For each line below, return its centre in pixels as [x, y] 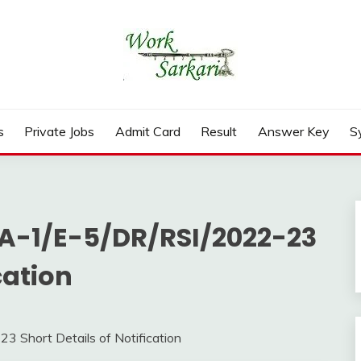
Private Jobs [60, 131]
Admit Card [147, 131]
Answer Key [293, 131]
